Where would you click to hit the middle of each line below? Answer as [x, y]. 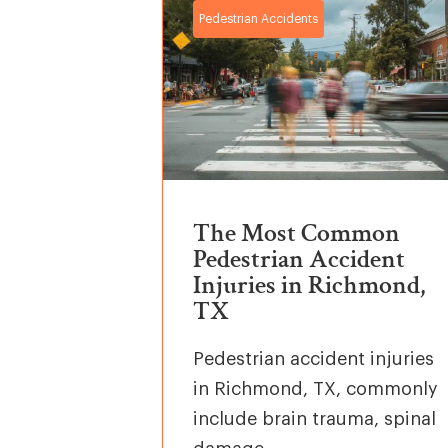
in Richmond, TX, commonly [316, 388]
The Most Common [297, 232]
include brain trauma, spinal [315, 418]
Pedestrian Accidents [259, 18]
